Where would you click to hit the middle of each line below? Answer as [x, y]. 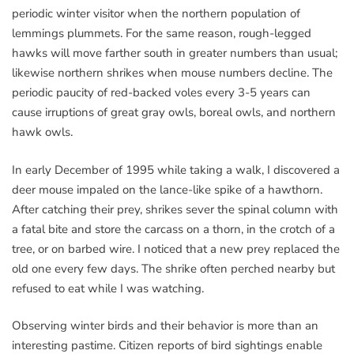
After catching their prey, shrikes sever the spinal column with [175, 209]
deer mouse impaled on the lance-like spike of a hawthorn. [167, 189]
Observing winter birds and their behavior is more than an [165, 326]
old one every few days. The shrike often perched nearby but [173, 268]
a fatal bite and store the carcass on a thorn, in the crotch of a [173, 229]
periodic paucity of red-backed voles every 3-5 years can [161, 93]
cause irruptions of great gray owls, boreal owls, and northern [174, 113]
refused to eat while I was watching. [108, 288]
